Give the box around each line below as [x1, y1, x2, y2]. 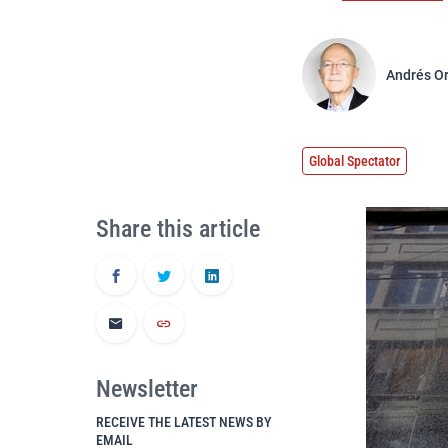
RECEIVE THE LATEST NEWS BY [96, 414, 271, 430]
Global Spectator [309, 153, 400, 169]
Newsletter [96, 375, 198, 403]
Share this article [96, 215, 260, 243]
